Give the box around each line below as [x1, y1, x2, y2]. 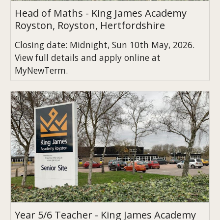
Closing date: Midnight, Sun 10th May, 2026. [15, 38, 195, 51]
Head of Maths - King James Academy [15, 6, 187, 20]
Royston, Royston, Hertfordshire [15, 18, 165, 32]
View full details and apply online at [15, 51, 161, 63]
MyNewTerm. [15, 64, 68, 76]
